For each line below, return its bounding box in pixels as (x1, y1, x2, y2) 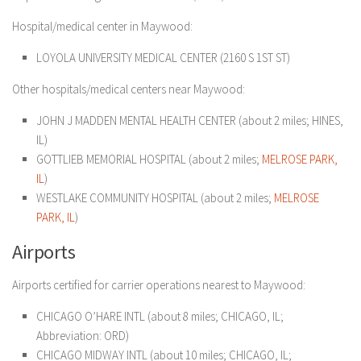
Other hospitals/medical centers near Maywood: (12, 81, 245, 97)
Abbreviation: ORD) (36, 328, 129, 343)
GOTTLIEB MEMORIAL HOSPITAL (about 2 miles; (36, 151, 262, 167)
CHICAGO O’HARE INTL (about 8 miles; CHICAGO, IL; (36, 309, 284, 324)
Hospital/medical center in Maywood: (12, 19, 193, 34)
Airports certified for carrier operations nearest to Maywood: (12, 277, 305, 293)
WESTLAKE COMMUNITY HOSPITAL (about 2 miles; (36, 190, 274, 205)
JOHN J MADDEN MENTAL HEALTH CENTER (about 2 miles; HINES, (36, 113, 343, 128)
